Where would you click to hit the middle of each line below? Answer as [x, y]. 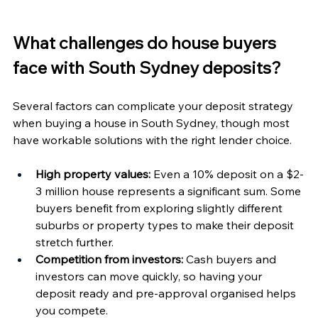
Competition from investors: [109, 259]
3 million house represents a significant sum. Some [170, 191]
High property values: [93, 174]
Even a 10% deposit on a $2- [227, 174]
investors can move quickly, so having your [150, 276]
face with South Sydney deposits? [147, 67]
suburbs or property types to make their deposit [166, 225]
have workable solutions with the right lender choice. [152, 139]
